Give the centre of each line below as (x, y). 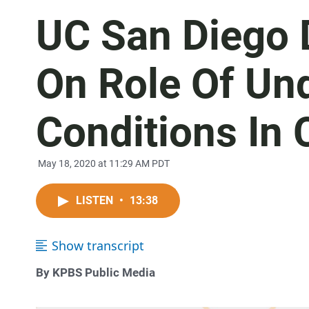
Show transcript (98, 246)
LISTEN (96, 200)
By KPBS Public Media (96, 272)
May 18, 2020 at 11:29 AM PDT (103, 163)
